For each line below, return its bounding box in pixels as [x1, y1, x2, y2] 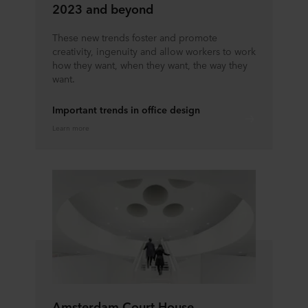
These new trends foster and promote [52, 30, 217, 44]
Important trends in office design [52, 102, 200, 116]
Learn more [52, 121, 89, 133]
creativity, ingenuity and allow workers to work [52, 43, 256, 58]
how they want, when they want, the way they [52, 57, 247, 71]
